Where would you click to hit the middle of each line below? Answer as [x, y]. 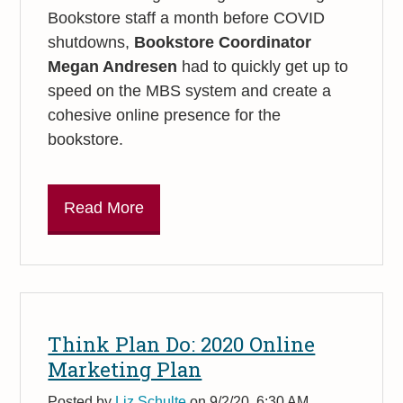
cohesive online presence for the [165, 115]
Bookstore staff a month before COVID [187, 18]
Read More [104, 207]
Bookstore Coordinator [223, 42]
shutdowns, [91, 42]
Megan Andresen [113, 66]
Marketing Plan [125, 369]
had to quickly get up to [263, 66]
